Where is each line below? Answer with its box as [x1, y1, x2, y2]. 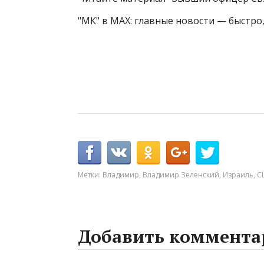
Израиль [223, 170, 253, 180]
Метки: [78, 170, 103, 180]
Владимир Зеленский [143, 170, 219, 180]
